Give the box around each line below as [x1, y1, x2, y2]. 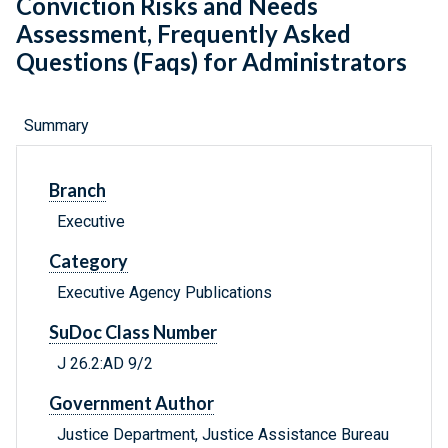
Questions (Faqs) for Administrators [16, 47, 407, 77]
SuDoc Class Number [49, 321, 217, 344]
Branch [49, 179, 106, 202]
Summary [24, 116, 89, 136]
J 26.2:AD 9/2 [57, 354, 153, 374]
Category [49, 250, 128, 273]
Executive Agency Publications [57, 283, 272, 303]
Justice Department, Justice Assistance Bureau [57, 425, 389, 445]
